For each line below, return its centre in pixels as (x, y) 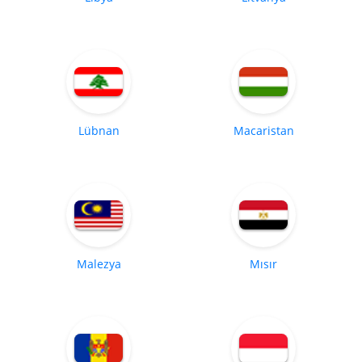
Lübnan (99, 130)
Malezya (99, 263)
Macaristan (263, 130)
